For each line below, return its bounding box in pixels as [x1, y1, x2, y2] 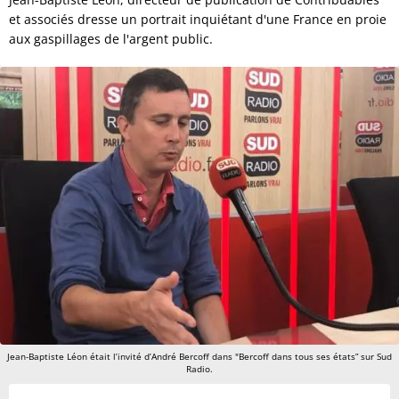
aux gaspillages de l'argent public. [9, 30, 216, 47]
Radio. [186, 362, 213, 375]
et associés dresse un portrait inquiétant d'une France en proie [9, 11, 387, 28]
